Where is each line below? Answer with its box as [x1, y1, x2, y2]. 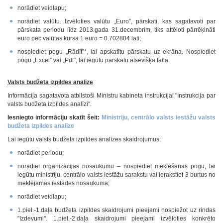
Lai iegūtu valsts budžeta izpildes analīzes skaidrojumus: [7, 136, 161, 143]
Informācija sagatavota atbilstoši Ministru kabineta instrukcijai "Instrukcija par [7, 92, 216, 99]
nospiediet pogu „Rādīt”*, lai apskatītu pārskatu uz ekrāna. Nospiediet [17, 48, 216, 55]
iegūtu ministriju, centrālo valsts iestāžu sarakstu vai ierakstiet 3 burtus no [17, 171, 216, 178]
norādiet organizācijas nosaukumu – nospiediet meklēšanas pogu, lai [17, 163, 216, 170]
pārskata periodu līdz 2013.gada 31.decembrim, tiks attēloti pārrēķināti [17, 26, 216, 33]
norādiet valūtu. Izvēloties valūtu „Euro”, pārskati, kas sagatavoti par [17, 18, 216, 25]
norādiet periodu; [17, 149, 64, 156]
